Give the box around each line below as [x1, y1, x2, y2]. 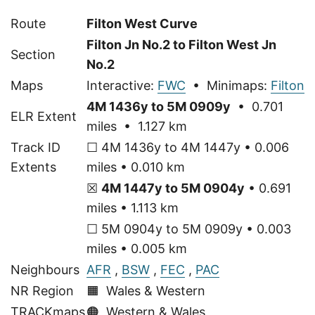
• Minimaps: [186, 77, 271, 93]
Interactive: [86, 77, 157, 93]
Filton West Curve [86, 15, 198, 31]
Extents [11, 159, 56, 174]
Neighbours [11, 262, 79, 277]
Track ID [11, 139, 60, 155]
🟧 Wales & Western [86, 283, 205, 298]
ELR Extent [11, 108, 77, 124]
